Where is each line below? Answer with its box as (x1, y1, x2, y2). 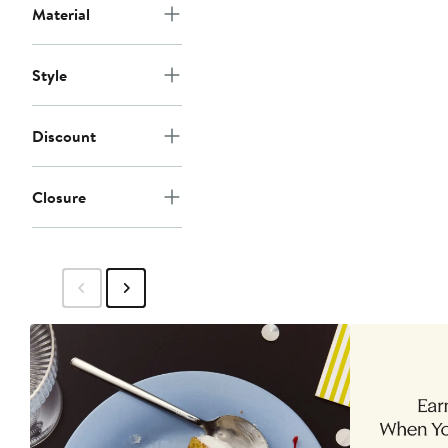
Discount (32, 125, 96, 148)
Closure (32, 186, 86, 209)
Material (32, 3, 90, 26)
